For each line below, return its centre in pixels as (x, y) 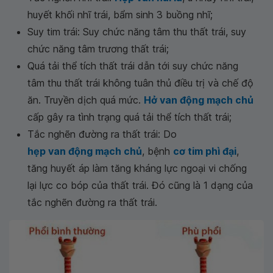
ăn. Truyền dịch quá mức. (86, 100)
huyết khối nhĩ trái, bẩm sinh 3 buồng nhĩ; (120, 15)
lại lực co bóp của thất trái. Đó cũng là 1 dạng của (140, 185)
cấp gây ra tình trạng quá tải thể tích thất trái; (129, 117)
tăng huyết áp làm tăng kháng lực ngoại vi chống (137, 168)
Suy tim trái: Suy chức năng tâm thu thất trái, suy (137, 32)
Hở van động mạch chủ (199, 100)
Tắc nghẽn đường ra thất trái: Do (102, 134)
